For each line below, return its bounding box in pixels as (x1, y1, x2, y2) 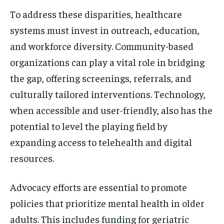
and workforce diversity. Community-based (10, 39, 193, 52)
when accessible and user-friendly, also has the (10, 103, 212, 116)
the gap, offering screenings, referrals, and (10, 71, 191, 84)
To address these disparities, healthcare (10, 7, 182, 20)
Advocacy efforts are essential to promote (10, 180, 187, 193)
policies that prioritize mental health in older (10, 196, 204, 209)
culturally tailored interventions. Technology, (10, 87, 205, 100)
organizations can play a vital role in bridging (10, 55, 204, 68)
